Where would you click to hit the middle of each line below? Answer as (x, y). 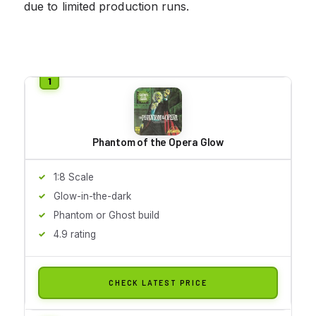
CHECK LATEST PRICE (158, 282)
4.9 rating (75, 234)
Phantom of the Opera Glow (158, 141)
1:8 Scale (74, 177)
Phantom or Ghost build (107, 215)
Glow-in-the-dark (92, 196)
